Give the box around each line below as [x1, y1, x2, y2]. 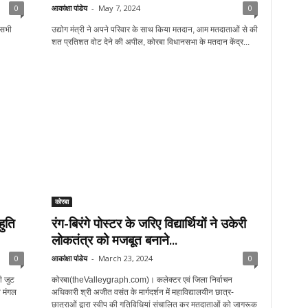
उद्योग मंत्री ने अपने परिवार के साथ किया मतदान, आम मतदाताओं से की [51, 25, 258, 34]
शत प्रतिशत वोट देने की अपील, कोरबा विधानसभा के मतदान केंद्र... [51, 37, 250, 47]
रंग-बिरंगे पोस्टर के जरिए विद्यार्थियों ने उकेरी [51, 214, 246, 232]
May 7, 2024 [98, 3, 140, 13]
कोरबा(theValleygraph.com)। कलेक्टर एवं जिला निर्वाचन [51, 275, 232, 285]
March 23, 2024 [98, 253, 153, 263]
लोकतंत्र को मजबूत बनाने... [51, 231, 177, 249]
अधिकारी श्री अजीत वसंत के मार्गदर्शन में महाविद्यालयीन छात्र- [51, 287, 234, 297]
